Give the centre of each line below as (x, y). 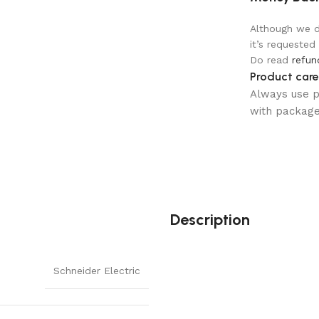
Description (210, 219)
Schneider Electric (97, 270)
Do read (271, 59)
